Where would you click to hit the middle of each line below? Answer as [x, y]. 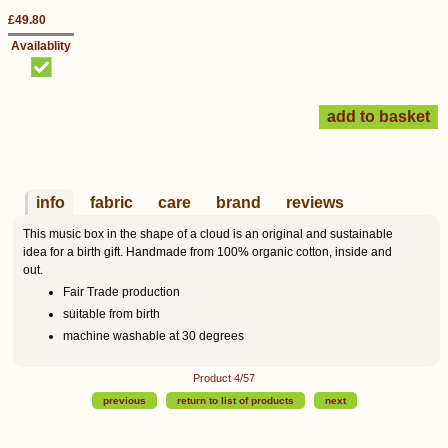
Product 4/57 [224, 377]
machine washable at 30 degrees [153, 335]
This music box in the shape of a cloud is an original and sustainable [208, 234]
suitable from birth [111, 313]
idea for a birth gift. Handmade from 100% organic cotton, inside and [207, 252]
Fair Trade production [121, 291]
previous [124, 401]
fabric [111, 202]
